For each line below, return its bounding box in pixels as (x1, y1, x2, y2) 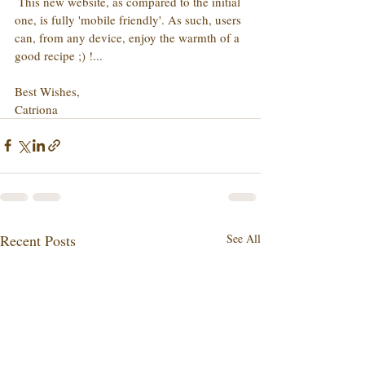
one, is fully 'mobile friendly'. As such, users (15, 11, 244, 28)
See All (226, 230, 261, 246)
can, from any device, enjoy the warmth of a (15, 29, 243, 46)
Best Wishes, (15, 82, 80, 99)
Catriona (15, 100, 58, 117)
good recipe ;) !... (15, 46, 103, 64)
